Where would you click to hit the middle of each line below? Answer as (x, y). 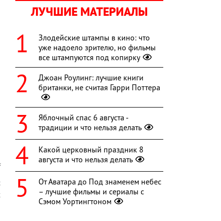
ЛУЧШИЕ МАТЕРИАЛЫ (89, 12)
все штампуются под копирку (89, 57)
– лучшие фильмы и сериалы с (91, 192)
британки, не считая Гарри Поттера (99, 88)
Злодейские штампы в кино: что (94, 38)
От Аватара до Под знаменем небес (100, 182)
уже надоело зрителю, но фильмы (97, 48)
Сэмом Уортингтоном (75, 202)
